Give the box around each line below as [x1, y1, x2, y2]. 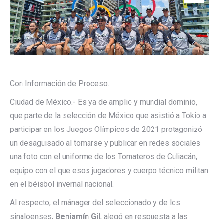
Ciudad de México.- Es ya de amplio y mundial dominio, [10, 97, 197, 107]
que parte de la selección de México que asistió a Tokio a [10, 111, 206, 120]
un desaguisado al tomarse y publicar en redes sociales [10, 138, 200, 148]
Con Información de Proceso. [10, 79, 109, 88]
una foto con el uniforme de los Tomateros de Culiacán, [10, 152, 197, 161]
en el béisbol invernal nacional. [10, 179, 114, 189]
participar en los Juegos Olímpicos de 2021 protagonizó [10, 125, 202, 134]
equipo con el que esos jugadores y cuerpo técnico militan [10, 166, 208, 175]
